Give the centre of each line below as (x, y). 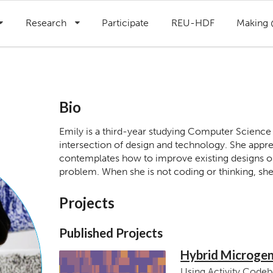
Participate (126, 23)
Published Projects (111, 232)
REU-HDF (193, 23)
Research (46, 23)
